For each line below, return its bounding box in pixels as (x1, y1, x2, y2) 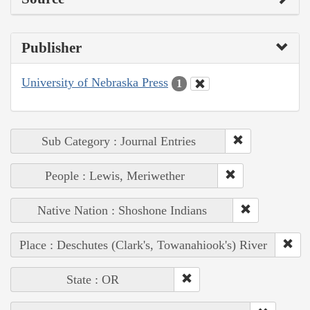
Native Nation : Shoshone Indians (37, 203, 207, 217)
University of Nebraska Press (21, 75, 168, 90)
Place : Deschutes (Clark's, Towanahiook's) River (19, 237, 267, 252)
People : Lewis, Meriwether (44, 168, 185, 183)
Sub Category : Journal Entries (41, 134, 196, 148)
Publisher (21, 39, 82, 57)
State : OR (66, 272, 119, 286)
